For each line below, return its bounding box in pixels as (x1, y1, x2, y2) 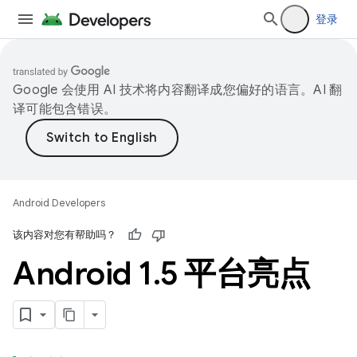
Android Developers (13, 196, 105, 210)
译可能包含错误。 (13, 101, 116, 117)
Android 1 (13, 253, 153, 293)
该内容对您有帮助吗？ (13, 228, 116, 241)
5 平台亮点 (160, 253, 310, 293)
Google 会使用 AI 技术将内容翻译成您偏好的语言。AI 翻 (13, 82, 343, 98)
